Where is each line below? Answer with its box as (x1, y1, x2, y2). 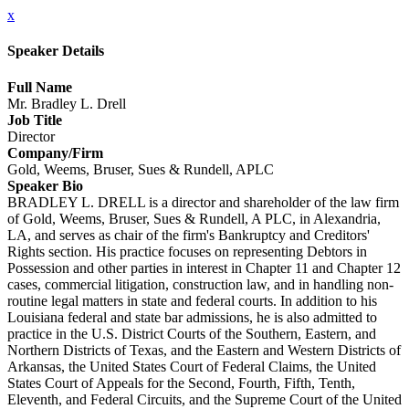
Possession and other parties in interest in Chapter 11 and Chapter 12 (7, 259, 401, 276)
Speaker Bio (7, 177, 83, 194)
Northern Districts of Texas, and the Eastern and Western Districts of (7, 341, 401, 358)
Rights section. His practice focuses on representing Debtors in (7, 243, 367, 259)
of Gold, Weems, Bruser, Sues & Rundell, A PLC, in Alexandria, (7, 210, 381, 226)
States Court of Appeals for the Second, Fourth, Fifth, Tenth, (7, 374, 355, 391)
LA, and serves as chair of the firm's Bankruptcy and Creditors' (7, 226, 370, 243)
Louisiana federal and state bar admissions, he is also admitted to (7, 309, 377, 325)
